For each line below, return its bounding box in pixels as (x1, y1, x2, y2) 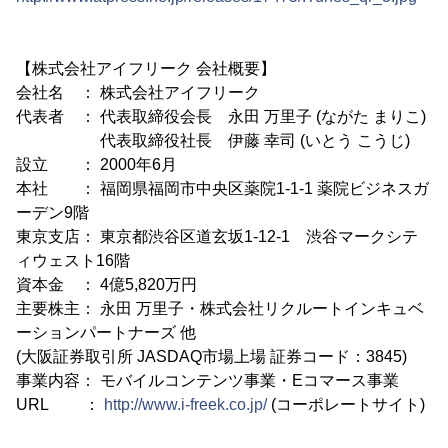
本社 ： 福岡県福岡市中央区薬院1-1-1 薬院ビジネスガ (16, 180, 429, 197)
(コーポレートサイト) (267, 396, 425, 413)
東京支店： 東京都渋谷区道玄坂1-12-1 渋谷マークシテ (16, 228, 418, 245)
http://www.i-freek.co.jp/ (104, 396, 267, 413)
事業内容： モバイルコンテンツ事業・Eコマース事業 (16, 372, 399, 389)
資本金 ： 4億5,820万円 (16, 276, 197, 293)
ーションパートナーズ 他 (16, 324, 196, 341)
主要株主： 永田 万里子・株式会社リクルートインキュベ (16, 300, 424, 317)
